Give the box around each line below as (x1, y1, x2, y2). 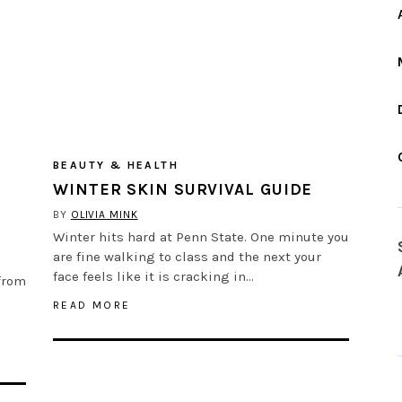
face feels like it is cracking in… (53, 267, 254, 284)
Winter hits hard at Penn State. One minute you (53, 228, 349, 245)
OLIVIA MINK (70, 207, 138, 221)
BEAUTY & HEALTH (53, 158, 179, 171)
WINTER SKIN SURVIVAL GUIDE (53, 179, 313, 199)
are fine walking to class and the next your (53, 248, 321, 265)
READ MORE (53, 298, 131, 311)
